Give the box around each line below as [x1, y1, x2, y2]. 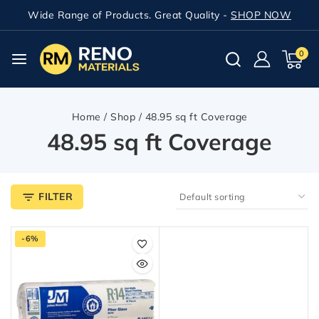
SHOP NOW [231, 9, 291, 21]
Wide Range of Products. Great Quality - [28, 9, 231, 21]
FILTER [38, 190, 73, 203]
